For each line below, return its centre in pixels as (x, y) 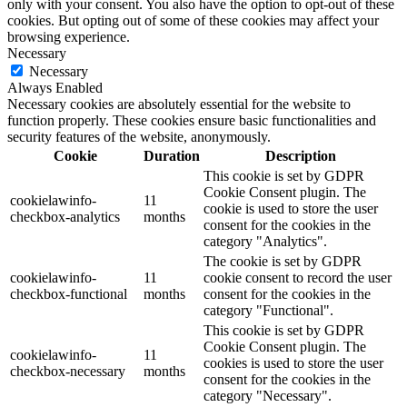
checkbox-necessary (68, 371)
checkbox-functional (69, 293)
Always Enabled (55, 87)
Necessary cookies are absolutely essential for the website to (179, 104)
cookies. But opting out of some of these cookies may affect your (193, 20)
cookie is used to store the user (291, 208)
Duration (172, 155)
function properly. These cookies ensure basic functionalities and (192, 120)
